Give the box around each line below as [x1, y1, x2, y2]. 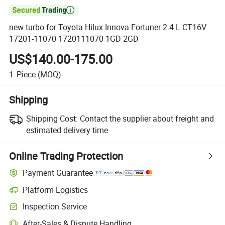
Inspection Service [23, 201, 87, 212]
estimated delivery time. [26, 124, 110, 136]
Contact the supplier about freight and [79, 113, 214, 124]
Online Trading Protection [9, 149, 124, 163]
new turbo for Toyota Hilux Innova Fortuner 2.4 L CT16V [9, 22, 207, 33]
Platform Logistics [23, 184, 88, 195]
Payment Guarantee [23, 167, 93, 179]
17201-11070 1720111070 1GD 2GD [9, 33, 139, 45]
